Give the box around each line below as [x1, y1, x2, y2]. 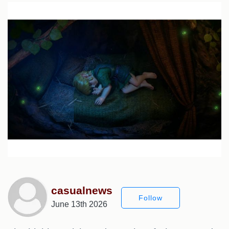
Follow [139, 194, 163, 202]
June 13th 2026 [51, 200, 107, 209]
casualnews [51, 185, 112, 197]
